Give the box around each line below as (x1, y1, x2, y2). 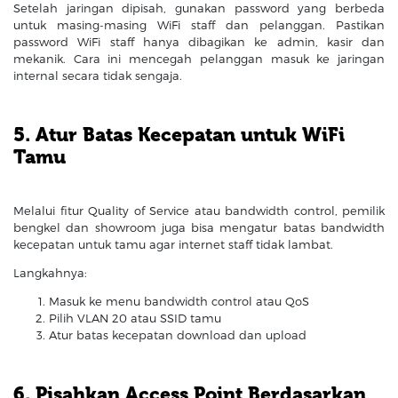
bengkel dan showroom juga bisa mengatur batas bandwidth (13, 220, 385, 235)
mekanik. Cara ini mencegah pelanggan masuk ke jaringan (13, 51, 385, 66)
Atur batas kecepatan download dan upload (49, 328, 306, 343)
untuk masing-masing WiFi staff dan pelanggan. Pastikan (13, 17, 385, 32)
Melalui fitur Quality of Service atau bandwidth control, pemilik (13, 203, 385, 219)
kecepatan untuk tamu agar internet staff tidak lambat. (13, 237, 333, 252)
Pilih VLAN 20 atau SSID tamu (49, 311, 221, 326)
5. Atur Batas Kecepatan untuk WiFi (13, 123, 345, 147)
